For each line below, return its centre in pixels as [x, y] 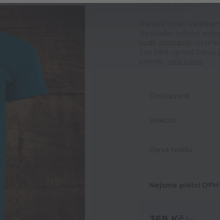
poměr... [154, 61]
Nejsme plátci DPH [184, 185]
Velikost [163, 120]
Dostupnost [170, 96]
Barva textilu [171, 150]
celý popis [185, 61]
